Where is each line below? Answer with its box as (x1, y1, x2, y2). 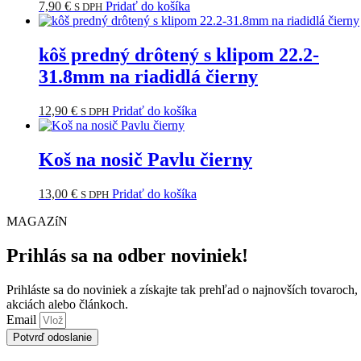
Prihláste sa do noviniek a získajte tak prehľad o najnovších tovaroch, (6, 282, 358, 297)
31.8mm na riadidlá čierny (39, 66, 258, 88)
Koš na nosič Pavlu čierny (39, 148, 252, 170)
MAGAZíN (6, 214, 68, 228)
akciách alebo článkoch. (6, 297, 128, 311)
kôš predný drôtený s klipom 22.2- (39, 44, 319, 66)
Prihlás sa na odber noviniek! (6, 244, 248, 266)
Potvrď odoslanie (13, 330, 92, 343)
